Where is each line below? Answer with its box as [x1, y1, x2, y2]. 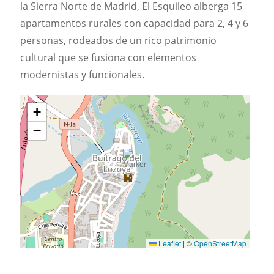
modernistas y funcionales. [20, 67, 145, 81]
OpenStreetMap [194, 237, 247, 248]
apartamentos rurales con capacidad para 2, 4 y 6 [20, 16, 249, 30]
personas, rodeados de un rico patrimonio [20, 33, 217, 47]
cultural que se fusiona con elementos [20, 50, 197, 64]
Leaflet [157, 237, 182, 248]
